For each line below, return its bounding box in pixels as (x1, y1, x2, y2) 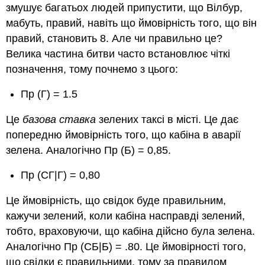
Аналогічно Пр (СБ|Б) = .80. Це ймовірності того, (6, 240, 247, 253)
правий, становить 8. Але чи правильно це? (6, 32, 223, 44)
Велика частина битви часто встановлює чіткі (6, 47, 231, 60)
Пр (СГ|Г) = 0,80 (21, 169, 101, 182)
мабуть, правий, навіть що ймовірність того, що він (6, 17, 257, 29)
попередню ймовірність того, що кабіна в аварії (6, 128, 241, 141)
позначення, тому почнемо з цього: (6, 63, 179, 75)
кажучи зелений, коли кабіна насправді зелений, (6, 209, 245, 222)
